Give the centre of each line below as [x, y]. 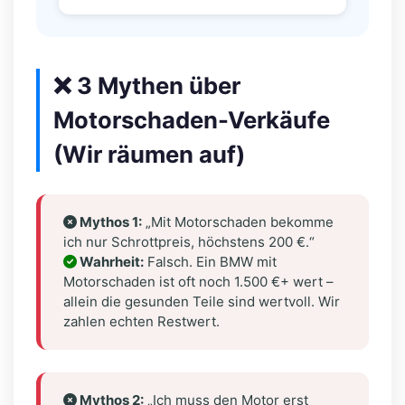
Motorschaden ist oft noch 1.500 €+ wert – [198, 281]
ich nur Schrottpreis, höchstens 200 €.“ [189, 241]
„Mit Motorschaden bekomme [238, 221]
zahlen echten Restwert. [141, 321]
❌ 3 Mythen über [147, 85]
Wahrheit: [110, 261]
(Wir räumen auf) [149, 154]
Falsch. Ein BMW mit [210, 261]
